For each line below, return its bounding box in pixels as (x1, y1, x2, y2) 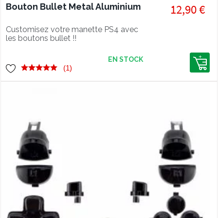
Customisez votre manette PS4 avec (6, 25, 138, 34)
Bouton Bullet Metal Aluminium (6, 1, 141, 12)
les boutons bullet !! (6, 34, 76, 43)
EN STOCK (108, 55, 143, 63)
